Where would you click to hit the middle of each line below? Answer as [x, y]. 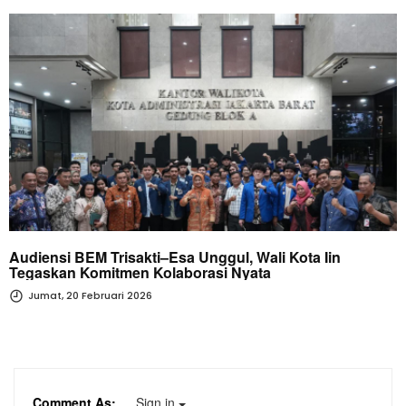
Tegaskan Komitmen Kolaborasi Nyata [140, 273]
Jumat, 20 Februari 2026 [89, 296]
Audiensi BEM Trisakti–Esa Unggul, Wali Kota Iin [175, 257]
